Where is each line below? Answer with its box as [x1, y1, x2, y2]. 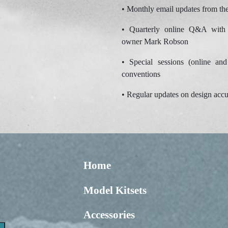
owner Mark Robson [122, 37, 188, 46]
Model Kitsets [83, 184, 147, 196]
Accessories [83, 209, 135, 221]
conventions [122, 70, 160, 79]
